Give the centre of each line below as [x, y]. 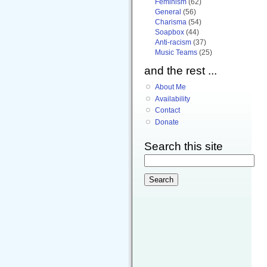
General [168, 12]
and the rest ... [181, 70]
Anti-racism [173, 42]
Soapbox [170, 32]
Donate [167, 122]
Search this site [184, 147]
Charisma [171, 22]
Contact [167, 111]
